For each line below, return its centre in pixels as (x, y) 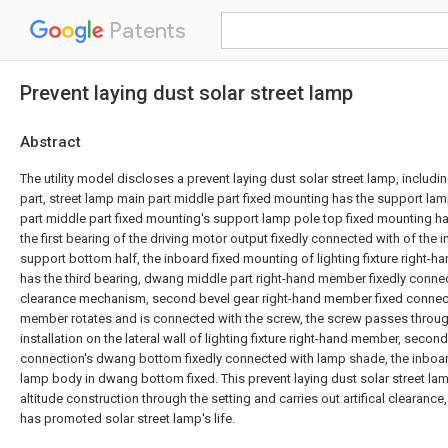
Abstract (50, 142)
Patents (145, 30)
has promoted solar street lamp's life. (127, 418)
